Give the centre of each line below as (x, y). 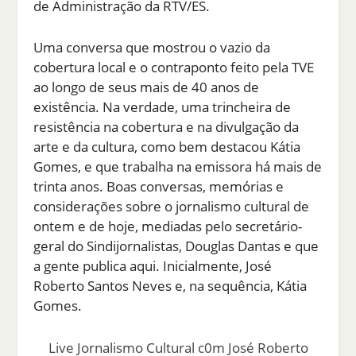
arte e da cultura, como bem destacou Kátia (167, 147)
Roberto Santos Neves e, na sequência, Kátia (170, 286)
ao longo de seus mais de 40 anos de (147, 87)
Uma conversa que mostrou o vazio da (152, 48)
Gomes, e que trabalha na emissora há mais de (178, 167)
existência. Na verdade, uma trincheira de (163, 107)
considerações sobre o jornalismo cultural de (172, 207)
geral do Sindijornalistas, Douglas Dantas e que (176, 246)
